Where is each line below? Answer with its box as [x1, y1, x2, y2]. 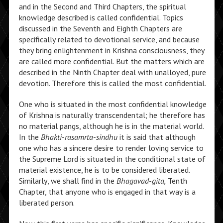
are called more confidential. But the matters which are [18, 56, 205, 66]
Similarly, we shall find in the [18, 176, 116, 186]
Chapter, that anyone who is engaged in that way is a [18, 187, 196, 197]
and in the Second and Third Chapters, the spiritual [18, 1, 186, 11]
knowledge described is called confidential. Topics [18, 12, 183, 22]
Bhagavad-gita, [116, 176, 166, 186]
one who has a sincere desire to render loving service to [18, 143, 204, 153]
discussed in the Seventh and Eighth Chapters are [18, 23, 182, 33]
